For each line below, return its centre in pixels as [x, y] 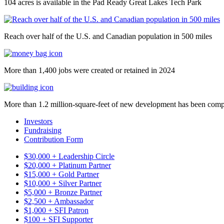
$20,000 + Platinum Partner [67, 165]
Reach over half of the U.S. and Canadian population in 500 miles [108, 36]
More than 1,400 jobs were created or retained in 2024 [89, 70]
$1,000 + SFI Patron [56, 210]
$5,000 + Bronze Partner [63, 192]
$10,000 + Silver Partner [63, 183]
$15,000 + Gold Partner [61, 174]
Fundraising [43, 130]
